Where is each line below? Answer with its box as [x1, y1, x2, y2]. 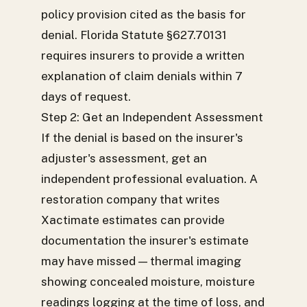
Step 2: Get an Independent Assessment [41, 110, 263, 124]
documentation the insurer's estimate [41, 234, 249, 247]
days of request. [41, 90, 131, 103]
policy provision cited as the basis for [41, 8, 246, 21]
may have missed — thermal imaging [41, 254, 241, 268]
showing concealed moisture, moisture [41, 275, 255, 288]
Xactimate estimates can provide [41, 213, 225, 227]
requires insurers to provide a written [41, 49, 245, 62]
